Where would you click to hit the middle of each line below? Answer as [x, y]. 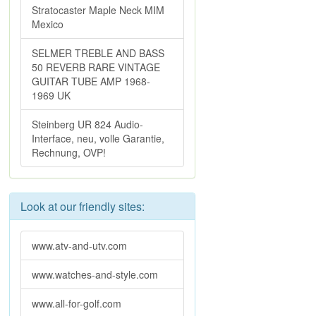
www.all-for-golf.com [77, 303]
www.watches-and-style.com [95, 274]
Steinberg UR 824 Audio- [87, 124]
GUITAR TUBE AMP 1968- [91, 81]
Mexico [48, 24]
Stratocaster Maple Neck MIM [98, 10]
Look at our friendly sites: [83, 206]
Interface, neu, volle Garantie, [98, 138]
